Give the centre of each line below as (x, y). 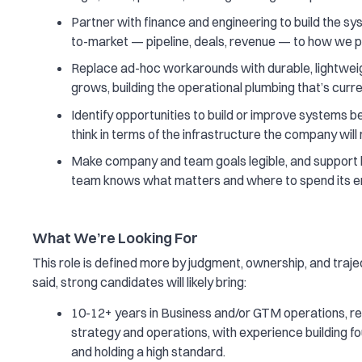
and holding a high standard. (148, 351)
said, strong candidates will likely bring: (139, 282)
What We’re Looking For (115, 238)
